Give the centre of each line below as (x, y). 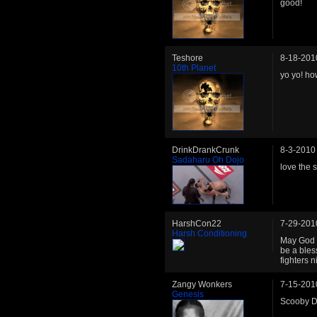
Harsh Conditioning (209, 233)
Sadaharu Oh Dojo (208, 160)
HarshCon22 (197, 223)
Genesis (188, 294)
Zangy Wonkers (202, 284)
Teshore (188, 58)
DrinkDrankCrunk (206, 150)
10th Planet (194, 68)
